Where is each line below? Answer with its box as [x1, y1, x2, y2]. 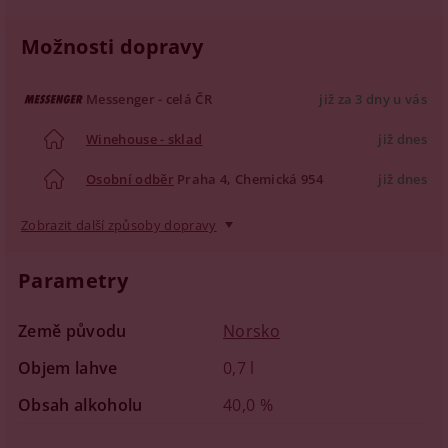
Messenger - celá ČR [86, 89, 213, 108]
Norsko [223, 320, 281, 342]
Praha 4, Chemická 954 [173, 169, 323, 188]
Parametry [18, 267, 128, 294]
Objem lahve [18, 357, 118, 379]
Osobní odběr [86, 169, 174, 188]
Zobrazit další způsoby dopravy [21, 216, 217, 234]
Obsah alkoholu [18, 394, 143, 416]
